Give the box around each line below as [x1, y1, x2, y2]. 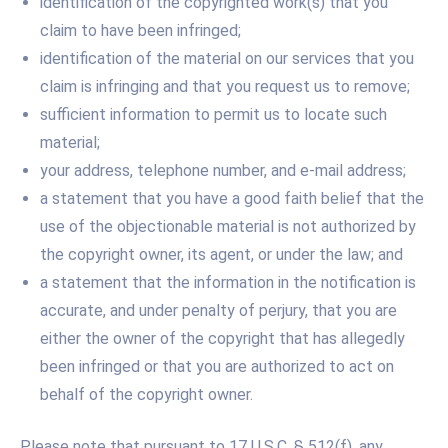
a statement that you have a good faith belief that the [40, 188, 424, 208]
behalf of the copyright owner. [40, 384, 253, 404]
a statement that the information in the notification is [40, 272, 416, 292]
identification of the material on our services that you [40, 48, 414, 68]
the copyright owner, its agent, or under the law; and [40, 244, 403, 264]
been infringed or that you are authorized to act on [40, 356, 394, 376]
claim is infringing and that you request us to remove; [40, 76, 410, 96]
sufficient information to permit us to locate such [40, 104, 387, 124]
